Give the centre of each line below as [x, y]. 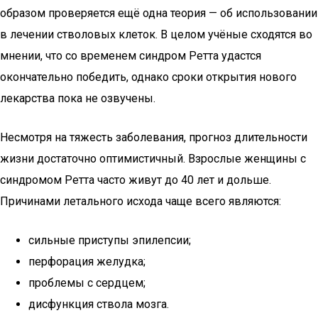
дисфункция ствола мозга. [99, 304]
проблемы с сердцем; [87, 283]
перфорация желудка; [87, 262]
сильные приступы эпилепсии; [110, 240]
